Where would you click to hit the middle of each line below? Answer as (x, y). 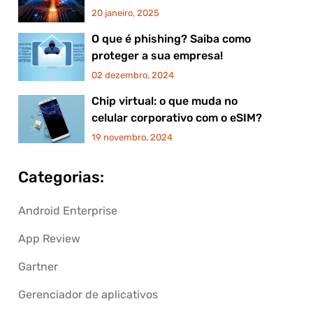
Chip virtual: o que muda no (164, 101)
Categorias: (61, 177)
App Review (49, 239)
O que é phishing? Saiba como (171, 39)
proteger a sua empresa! (157, 56)
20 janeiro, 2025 (125, 13)
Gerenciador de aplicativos (88, 294)
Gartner (38, 267)
